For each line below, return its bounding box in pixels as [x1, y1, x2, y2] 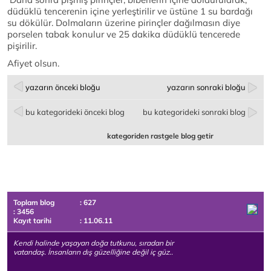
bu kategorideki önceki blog [25, 107, 125, 117]
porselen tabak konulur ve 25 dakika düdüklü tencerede [7, 28, 240, 41]
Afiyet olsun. [7, 57, 59, 70]
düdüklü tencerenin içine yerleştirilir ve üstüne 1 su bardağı [7, 5, 253, 18]
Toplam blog [13, 198, 54, 207]
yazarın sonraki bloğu [167, 82, 246, 93]
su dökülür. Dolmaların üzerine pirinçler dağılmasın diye [7, 17, 240, 29]
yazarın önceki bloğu [25, 82, 100, 93]
